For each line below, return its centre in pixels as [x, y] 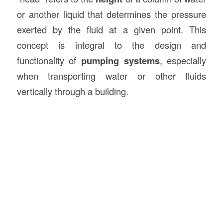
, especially [183, 60]
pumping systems [120, 61]
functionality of [49, 60]
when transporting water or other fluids [111, 76]
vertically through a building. [72, 91]
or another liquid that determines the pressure [111, 14]
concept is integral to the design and [111, 45]
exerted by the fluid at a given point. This [111, 30]
